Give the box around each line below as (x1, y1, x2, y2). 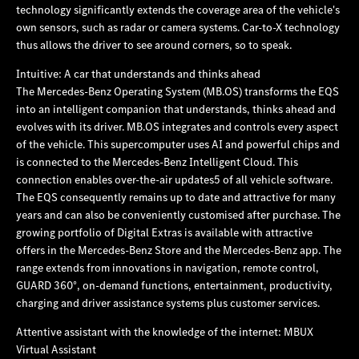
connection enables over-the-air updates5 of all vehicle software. (16, 171, 333, 187)
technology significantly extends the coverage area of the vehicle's (16, 2, 340, 17)
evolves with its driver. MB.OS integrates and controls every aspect (16, 119, 338, 134)
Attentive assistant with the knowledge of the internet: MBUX (16, 324, 313, 339)
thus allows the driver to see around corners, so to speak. (16, 37, 292, 52)
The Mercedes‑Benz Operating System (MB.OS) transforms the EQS (16, 83, 339, 99)
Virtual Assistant (16, 341, 96, 357)
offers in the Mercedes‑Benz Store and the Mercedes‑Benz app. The (16, 242, 341, 257)
